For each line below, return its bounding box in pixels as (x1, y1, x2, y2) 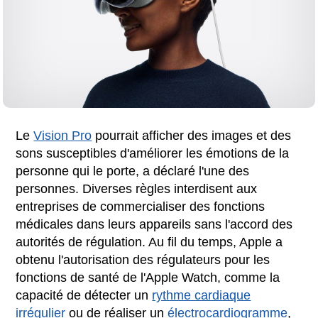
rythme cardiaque (152, 287, 251, 302)
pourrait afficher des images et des (92, 128, 292, 143)
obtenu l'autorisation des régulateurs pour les (16, 252, 270, 267)
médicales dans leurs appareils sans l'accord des (16, 216, 293, 231)
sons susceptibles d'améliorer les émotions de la (16, 146, 290, 160)
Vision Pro (33, 128, 92, 143)
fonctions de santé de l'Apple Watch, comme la (16, 270, 280, 285)
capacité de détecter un (16, 287, 153, 302)
